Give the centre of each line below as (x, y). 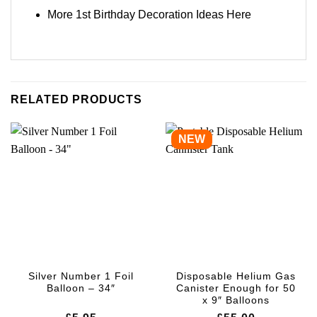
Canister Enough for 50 (236, 289)
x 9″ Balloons (236, 301)
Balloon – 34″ (81, 289)
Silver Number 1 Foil (81, 277)
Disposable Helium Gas (236, 277)
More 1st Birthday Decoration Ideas (137, 14)
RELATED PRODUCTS (76, 99)
